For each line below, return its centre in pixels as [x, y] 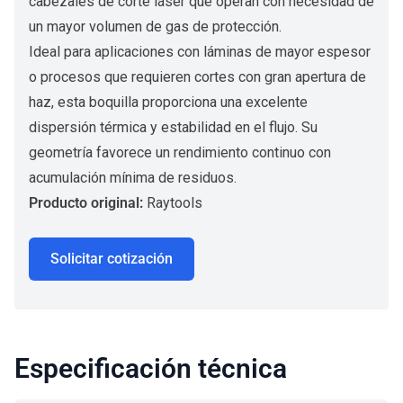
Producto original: [88, 203]
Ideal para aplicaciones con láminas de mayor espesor [200, 52]
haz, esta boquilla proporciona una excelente [168, 102]
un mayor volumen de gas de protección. [155, 27]
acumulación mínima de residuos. [133, 178]
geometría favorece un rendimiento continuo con [180, 152]
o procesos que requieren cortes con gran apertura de [197, 77]
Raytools [175, 203]
